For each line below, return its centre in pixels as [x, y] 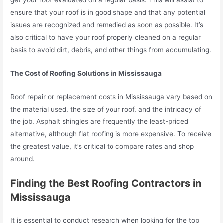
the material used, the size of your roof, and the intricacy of [106, 109]
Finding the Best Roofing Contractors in [106, 183]
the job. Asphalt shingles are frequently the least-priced [100, 121]
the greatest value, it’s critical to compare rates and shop [102, 146]
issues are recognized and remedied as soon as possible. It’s [107, 25]
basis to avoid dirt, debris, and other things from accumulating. [111, 50]
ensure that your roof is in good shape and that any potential [108, 13]
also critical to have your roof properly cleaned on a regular [106, 38]
